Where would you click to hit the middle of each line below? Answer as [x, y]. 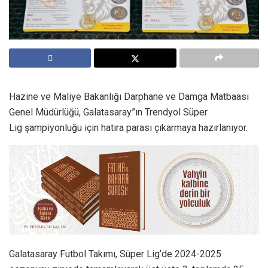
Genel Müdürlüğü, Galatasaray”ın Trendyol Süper [108, 112]
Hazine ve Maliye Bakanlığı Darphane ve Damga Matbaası [129, 97]
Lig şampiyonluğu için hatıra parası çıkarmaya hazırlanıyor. [128, 128]
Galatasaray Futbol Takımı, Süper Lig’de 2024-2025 [115, 254]
